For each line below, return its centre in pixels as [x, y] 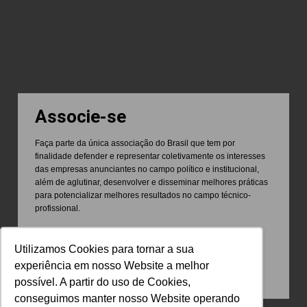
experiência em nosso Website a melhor [112, 265]
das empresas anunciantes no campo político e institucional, [147, 169]
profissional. [58, 208]
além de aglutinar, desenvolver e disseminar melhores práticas [152, 182]
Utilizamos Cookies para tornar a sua [105, 249]
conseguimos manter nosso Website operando [127, 298]
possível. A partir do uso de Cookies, [103, 282]
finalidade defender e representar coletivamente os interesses [150, 156]
